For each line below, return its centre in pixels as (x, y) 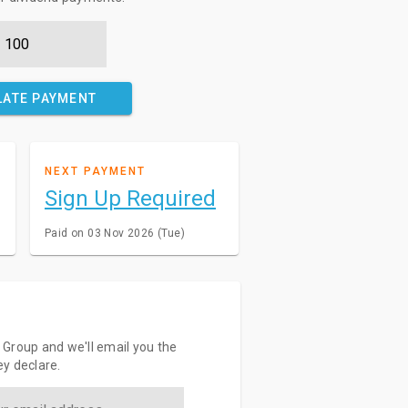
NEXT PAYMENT (95, 171)
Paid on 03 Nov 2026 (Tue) (114, 233)
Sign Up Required (130, 199)
